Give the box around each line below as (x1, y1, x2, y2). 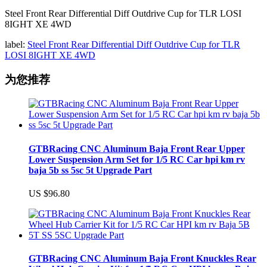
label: (5, 39, 25, 49)
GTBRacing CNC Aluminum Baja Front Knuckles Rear (29, 253, 256, 264)
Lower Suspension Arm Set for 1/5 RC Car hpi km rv (29, 154, 245, 164)
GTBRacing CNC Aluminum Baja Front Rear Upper (29, 143, 245, 154)
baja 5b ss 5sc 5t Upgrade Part (29, 164, 152, 175)
